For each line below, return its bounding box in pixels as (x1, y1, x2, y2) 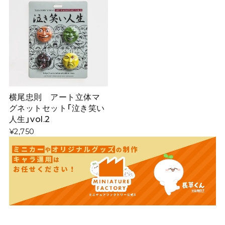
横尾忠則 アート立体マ (9, 92, 100, 102)
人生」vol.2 (9, 114, 50, 125)
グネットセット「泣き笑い (9, 103, 105, 114)
